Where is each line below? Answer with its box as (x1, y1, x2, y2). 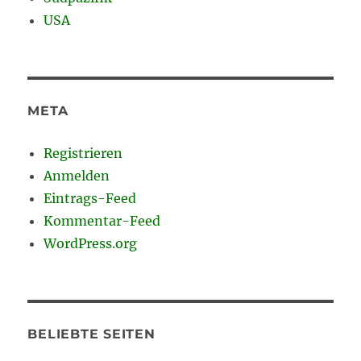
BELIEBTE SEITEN (27, 326, 156, 342)
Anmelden (44, 167, 110, 184)
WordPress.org (44, 234, 138, 251)
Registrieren (44, 144, 123, 161)
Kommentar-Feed (44, 212, 161, 229)
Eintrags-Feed (44, 189, 137, 206)
